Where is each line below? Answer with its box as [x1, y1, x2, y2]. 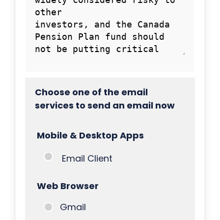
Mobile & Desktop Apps [36, 129, 144, 141]
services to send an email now [34, 99, 175, 111]
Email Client [61, 152, 112, 165]
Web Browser [36, 179, 99, 192]
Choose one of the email [34, 85, 148, 98]
